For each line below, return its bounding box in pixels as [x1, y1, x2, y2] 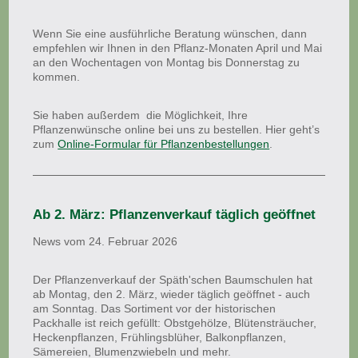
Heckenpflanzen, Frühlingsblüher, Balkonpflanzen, [33, 331, 287, 344]
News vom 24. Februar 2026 [33, 235, 178, 248]
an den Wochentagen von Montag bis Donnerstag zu [33, 56, 300, 69]
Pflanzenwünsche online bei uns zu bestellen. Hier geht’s [33, 123, 320, 136]
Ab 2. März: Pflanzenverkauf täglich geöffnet [33, 207, 316, 222]
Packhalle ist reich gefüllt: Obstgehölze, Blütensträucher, [33, 316, 317, 329]
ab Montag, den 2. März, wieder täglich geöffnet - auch [33, 288, 311, 300]
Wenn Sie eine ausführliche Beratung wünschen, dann [33, 27, 308, 40]
